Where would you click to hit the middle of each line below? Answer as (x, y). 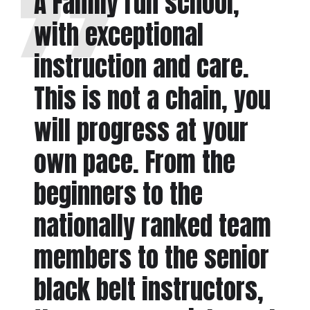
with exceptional (118, 35)
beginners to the (118, 194)
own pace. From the (134, 162)
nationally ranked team (152, 226)
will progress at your (141, 130)
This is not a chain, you (152, 99)
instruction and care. (141, 67)
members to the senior (151, 258)
